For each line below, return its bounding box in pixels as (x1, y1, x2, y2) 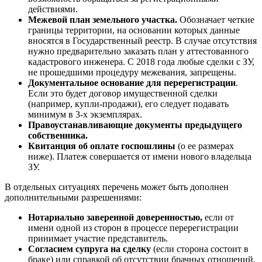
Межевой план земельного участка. (28, 15, 177, 25)
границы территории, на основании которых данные (28, 25, 240, 36)
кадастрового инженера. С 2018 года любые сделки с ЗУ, (28, 57, 254, 67)
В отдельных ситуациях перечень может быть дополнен (5, 182, 229, 192)
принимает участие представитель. (28, 233, 168, 244)
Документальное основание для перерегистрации (28, 78, 236, 88)
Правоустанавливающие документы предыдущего (28, 120, 242, 130)
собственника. (28, 130, 88, 141)
